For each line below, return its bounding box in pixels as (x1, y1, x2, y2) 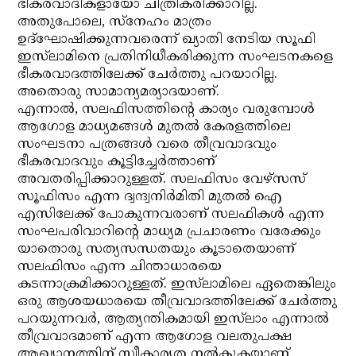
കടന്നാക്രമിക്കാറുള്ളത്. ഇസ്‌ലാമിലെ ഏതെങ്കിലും (17, 276, 337, 293)
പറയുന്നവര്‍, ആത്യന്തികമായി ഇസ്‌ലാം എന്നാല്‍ (17, 311, 330, 328)
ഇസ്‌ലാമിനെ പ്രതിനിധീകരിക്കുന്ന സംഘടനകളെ (17, 48, 334, 66)
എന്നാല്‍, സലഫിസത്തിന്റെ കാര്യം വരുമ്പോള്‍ (17, 101, 315, 118)
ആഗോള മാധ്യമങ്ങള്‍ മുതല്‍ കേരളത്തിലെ (17, 118, 292, 136)
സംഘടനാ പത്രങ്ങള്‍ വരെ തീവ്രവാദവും (17, 136, 277, 153)
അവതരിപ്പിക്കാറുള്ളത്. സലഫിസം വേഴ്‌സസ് (17, 171, 307, 188)
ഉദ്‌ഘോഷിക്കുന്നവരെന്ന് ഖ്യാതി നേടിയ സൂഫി (17, 31, 316, 48)
